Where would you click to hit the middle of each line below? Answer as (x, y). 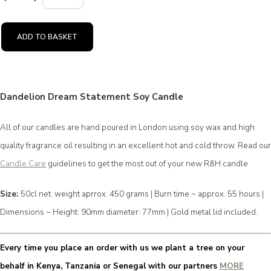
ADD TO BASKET (47, 37)
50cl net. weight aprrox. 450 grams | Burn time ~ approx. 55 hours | (142, 194)
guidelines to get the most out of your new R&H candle (147, 164)
